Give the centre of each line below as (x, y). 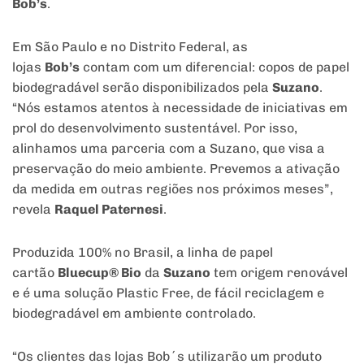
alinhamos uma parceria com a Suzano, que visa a (169, 149)
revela (33, 210)
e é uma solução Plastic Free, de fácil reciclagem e (168, 293)
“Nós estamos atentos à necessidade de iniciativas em (180, 108)
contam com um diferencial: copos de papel (214, 67)
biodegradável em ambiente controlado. (134, 314)
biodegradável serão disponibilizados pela (142, 88)
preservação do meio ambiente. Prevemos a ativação (176, 169)
